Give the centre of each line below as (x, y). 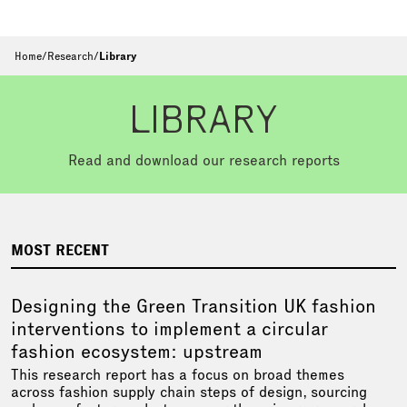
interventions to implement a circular (169, 328)
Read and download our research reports (203, 160)
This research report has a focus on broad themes (178, 374)
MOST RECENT (60, 250)
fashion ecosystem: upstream (137, 351)
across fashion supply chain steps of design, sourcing (189, 392)
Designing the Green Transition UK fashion (194, 305)
